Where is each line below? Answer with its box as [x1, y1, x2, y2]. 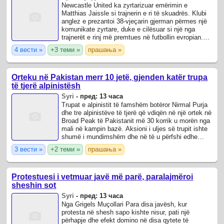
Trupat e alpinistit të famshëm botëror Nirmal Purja [61, 101, 208, 109]
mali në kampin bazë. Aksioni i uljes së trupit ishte [61, 125, 208, 133]
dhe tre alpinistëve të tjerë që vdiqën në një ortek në [61, 109, 212, 117]
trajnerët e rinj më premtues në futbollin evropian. [61, 33, 203, 41]
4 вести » [14, 45, 43, 53]
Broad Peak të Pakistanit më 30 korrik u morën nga [61, 117, 210, 125]
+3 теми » [50, 45, 80, 53]
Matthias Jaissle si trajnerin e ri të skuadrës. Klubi [61, 9, 207, 17]
